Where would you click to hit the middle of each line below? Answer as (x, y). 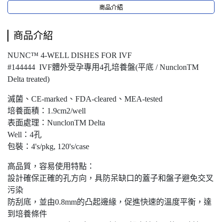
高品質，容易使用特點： (51, 166)
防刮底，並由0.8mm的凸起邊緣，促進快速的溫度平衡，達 (110, 202)
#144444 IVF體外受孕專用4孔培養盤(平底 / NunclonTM (103, 67)
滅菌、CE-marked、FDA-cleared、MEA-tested (85, 99)
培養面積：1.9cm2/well (47, 111)
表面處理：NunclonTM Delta (56, 123)
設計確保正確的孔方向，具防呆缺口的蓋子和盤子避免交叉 (111, 178)
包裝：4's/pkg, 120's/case (48, 146)
